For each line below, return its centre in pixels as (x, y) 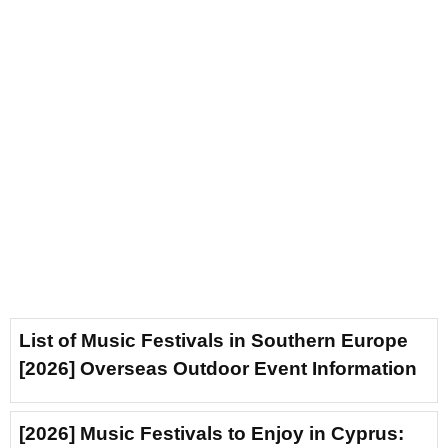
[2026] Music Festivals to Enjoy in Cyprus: (211, 433)
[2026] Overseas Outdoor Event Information (218, 368)
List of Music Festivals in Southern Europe (213, 340)
